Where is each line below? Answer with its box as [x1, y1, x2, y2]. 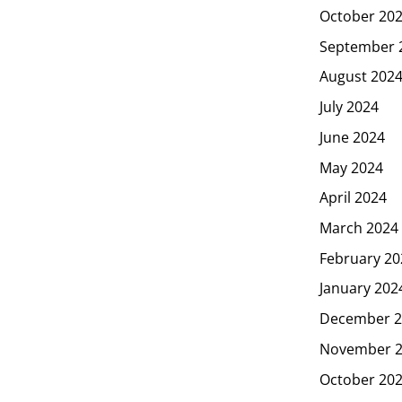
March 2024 [319, 217, 398, 238]
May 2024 [319, 157, 383, 178]
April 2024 [319, 188, 387, 208]
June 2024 [319, 127, 385, 147]
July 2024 [319, 96, 379, 117]
